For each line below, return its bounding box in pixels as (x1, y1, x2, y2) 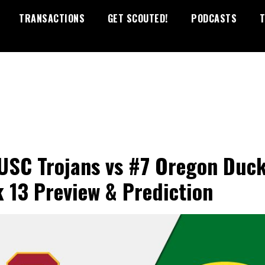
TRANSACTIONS (19, 11, 85, 25)
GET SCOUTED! (107, 11, 169, 25)
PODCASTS (191, 11, 237, 25)
